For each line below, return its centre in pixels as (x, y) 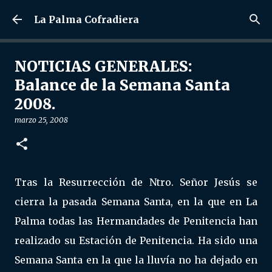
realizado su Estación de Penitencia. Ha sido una (136, 240)
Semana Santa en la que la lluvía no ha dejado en (136, 260)
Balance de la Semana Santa (122, 85)
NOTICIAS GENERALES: (104, 66)
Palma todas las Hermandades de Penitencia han (136, 221)
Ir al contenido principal (136, 15)
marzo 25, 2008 (41, 120)
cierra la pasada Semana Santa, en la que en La (136, 202)
